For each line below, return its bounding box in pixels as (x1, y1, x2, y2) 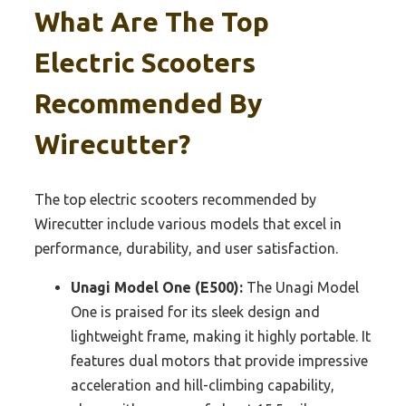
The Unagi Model (243, 278, 359, 295)
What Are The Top (34, 5, 269, 37)
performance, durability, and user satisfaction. (34, 239, 338, 256)
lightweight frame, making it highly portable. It (71, 327, 371, 344)
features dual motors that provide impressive (71, 352, 368, 369)
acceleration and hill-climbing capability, (71, 376, 334, 393)
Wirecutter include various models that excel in (34, 215, 342, 232)
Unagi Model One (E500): (71, 278, 243, 295)
